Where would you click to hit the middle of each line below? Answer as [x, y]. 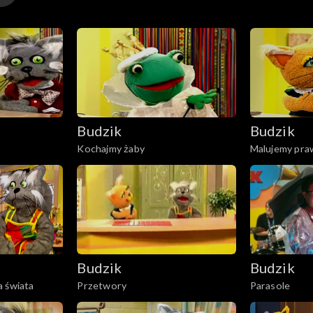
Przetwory [102, 285]
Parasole [270, 285]
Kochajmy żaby [111, 149]
